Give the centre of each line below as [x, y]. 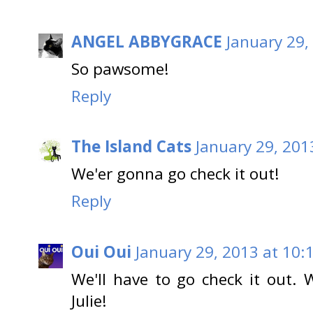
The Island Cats [131, 147]
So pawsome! [120, 68]
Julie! [89, 300]
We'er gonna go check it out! [175, 174]
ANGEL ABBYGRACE [147, 41]
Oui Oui [101, 252]
